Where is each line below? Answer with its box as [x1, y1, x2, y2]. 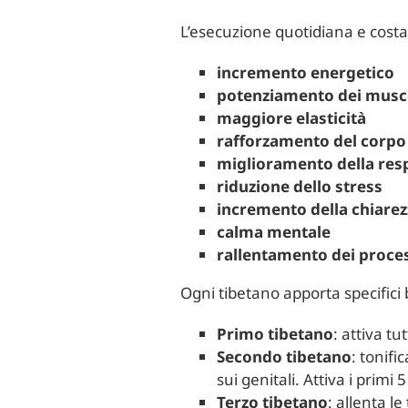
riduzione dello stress [217, 176, 383, 197]
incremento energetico [217, 62, 395, 83]
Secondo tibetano [217, 346, 352, 367]
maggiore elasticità [217, 107, 367, 128]
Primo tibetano [217, 323, 334, 344]
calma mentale [217, 221, 331, 242]
